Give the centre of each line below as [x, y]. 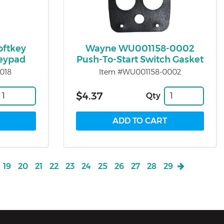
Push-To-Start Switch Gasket [140, 60]
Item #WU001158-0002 [140, 72]
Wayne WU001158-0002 [140, 49]
